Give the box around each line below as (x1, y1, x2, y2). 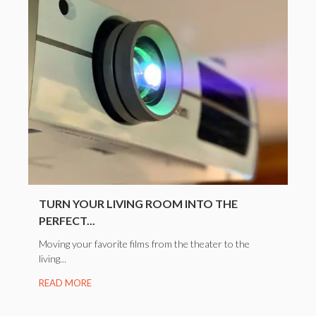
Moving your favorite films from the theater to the (39, 237, 250, 250)
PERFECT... (39, 213, 95, 227)
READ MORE (39, 276, 92, 288)
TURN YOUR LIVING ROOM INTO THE (39, 196, 238, 210)
